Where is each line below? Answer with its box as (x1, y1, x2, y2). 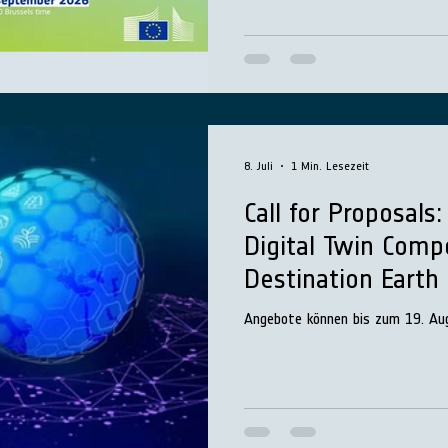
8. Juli (244, 159, 273, 173)
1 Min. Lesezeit (291, 159, 369, 173)
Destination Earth (244, 262, 439, 295)
